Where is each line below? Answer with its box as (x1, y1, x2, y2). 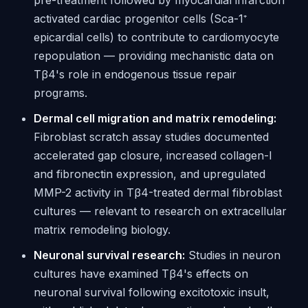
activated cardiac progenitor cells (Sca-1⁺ (33, 12, 247, 25)
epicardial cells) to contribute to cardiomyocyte (33, 30, 279, 44)
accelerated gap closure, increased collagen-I (33, 148, 272, 162)
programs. (33, 86, 87, 100)
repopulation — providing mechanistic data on (33, 49, 274, 63)
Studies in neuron (184, 248, 280, 262)
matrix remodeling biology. (33, 223, 170, 236)
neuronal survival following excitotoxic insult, (33, 285, 269, 299)
